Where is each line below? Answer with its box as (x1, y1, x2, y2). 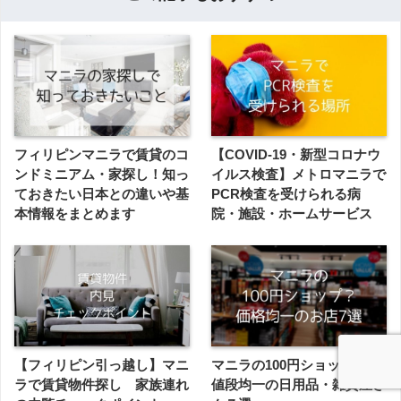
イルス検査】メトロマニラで (211, 166, 386, 183)
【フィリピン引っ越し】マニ (14, 357, 189, 373)
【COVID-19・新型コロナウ (211, 147, 380, 163)
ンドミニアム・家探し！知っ (14, 166, 189, 183)
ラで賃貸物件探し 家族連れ (14, 377, 189, 393)
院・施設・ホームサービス (211, 206, 372, 222)
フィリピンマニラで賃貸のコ (14, 147, 189, 163)
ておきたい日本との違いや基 (14, 186, 189, 202)
